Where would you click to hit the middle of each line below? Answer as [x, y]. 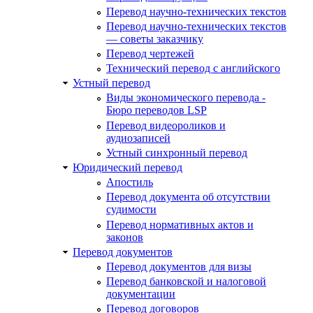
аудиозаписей [138, 138]
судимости [131, 210]
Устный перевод [111, 83]
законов [125, 237]
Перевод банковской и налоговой [186, 282]
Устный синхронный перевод [177, 152]
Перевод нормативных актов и [180, 224]
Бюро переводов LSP [156, 110]
